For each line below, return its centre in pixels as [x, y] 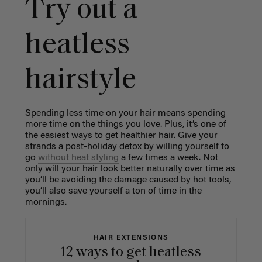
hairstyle [80, 81]
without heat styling [78, 158]
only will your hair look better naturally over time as [130, 169]
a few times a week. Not [168, 158]
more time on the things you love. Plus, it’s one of [125, 124]
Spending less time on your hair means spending [125, 113]
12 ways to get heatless [131, 252]
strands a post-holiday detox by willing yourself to [127, 146]
